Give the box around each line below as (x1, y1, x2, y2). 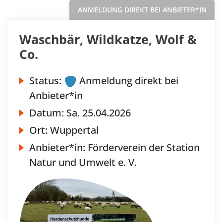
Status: (29, 73, 61, 87)
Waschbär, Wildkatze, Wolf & (19, 30, 197, 48)
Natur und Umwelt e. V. (29, 155, 137, 169)
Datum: (29, 106, 66, 119)
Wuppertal (50, 123, 99, 137)
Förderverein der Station (88, 140, 200, 154)
